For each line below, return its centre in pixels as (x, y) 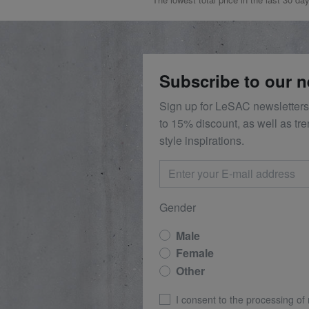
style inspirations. (202, 140)
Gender (178, 207)
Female (195, 253)
